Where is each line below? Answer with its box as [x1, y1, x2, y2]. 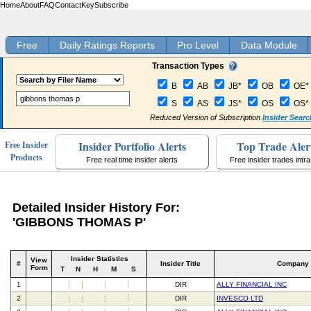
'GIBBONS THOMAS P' [12, 215, 146, 230]
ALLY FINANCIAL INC [217, 280, 287, 289]
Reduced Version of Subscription [150, 113, 262, 122]
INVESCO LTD [217, 294, 263, 303]
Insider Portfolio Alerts [78, 138, 186, 155]
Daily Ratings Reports [60, 40, 155, 51]
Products [10, 151, 42, 164]
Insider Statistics [70, 255, 128, 263]
